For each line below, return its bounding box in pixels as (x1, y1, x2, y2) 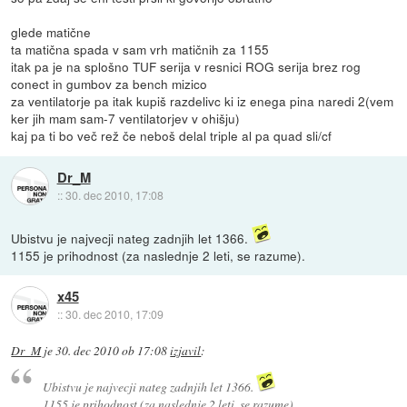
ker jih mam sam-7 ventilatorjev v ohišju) (11, 109, 241, 128)
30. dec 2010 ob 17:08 (55, 342, 168, 359)
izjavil (170, 342, 202, 359)
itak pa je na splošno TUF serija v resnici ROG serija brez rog (11, 57, 362, 76)
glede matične (11, 23, 92, 42)
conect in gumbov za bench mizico (11, 74, 208, 94)
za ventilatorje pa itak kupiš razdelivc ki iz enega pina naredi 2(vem (11, 92, 394, 111)
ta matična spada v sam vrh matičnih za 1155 (11, 40, 270, 59)
